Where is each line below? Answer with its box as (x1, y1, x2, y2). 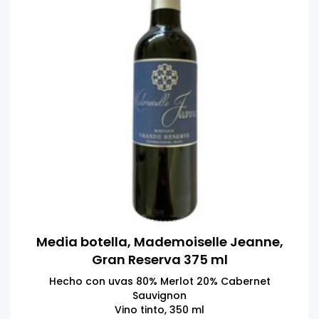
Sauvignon (132, 288, 187, 303)
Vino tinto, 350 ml (115, 302, 204, 317)
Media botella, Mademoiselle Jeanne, (36, 232, 283, 251)
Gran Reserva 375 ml (91, 250, 228, 268)
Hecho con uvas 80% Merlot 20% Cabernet (48, 273, 271, 288)
